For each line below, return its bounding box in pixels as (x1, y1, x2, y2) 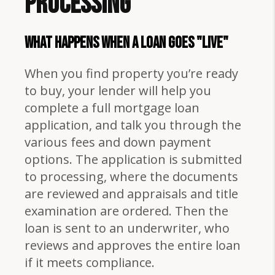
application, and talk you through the (25, 116, 241, 133)
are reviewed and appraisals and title (25, 185, 238, 202)
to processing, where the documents (25, 168, 238, 185)
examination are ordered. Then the (25, 202, 228, 219)
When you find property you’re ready (25, 64, 238, 82)
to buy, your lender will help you (25, 82, 211, 99)
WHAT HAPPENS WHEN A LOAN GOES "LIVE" (25, 33, 228, 53)
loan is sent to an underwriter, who (25, 219, 230, 236)
